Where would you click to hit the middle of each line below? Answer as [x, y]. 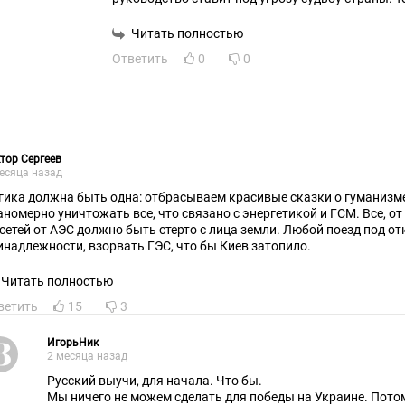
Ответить [140, 59]
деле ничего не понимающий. [199, 31]
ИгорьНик [73, 343]
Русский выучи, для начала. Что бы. [156, 381]
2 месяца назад [87, 357]
